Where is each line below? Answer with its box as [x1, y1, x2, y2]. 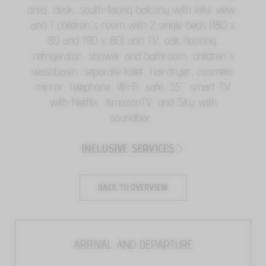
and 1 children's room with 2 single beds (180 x [30, 18, 236, 33]
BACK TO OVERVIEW [98, 182, 168, 194]
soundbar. [110, 110, 156, 125]
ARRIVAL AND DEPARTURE [73, 237, 193, 252]
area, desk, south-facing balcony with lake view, [27, 2, 239, 17]
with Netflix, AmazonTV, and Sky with [49, 95, 217, 110]
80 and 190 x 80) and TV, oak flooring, [47, 33, 219, 48]
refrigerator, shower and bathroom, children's [32, 49, 234, 64]
